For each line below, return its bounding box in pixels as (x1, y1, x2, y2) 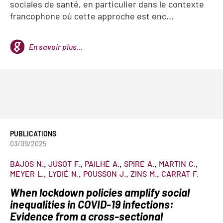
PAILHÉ (85, 159, 110, 168)
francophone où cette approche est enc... (10, 10, 174, 21)
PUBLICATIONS (10, 129, 56, 138)
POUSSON (83, 169, 117, 178)
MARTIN (159, 159, 186, 168)
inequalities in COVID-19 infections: (10, 198, 174, 211)
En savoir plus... (29, 42, 83, 51)
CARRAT (161, 169, 190, 178)
